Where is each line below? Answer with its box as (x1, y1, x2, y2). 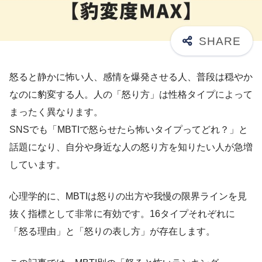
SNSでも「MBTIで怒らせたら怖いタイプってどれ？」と (9, 124, 248, 135)
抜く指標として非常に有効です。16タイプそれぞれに (9, 208, 235, 219)
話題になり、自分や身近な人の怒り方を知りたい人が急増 (9, 142, 253, 152)
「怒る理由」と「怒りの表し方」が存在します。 (9, 226, 215, 236)
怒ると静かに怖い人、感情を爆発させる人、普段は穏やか (9, 71, 253, 82)
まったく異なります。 (9, 106, 103, 117)
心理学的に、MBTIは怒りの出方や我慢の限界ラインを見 (9, 191, 247, 201)
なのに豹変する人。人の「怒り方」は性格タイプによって (9, 89, 253, 99)
